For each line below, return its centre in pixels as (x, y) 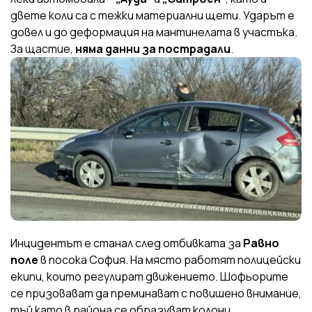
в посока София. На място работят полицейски (170, 259)
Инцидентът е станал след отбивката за (127, 243)
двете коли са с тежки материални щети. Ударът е (153, 15)
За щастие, (43, 48)
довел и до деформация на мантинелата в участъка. (154, 32)
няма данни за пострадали (153, 48)
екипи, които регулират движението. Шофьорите (149, 276)
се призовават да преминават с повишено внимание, (156, 293)
